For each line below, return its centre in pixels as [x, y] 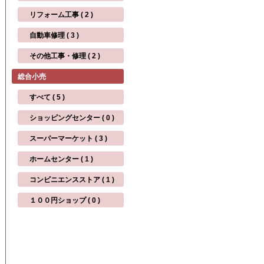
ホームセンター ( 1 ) [61, 159]
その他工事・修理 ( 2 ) [65, 56]
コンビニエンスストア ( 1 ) [72, 180]
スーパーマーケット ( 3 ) [68, 138]
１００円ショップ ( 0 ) [65, 200]
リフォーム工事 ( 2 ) [61, 15]
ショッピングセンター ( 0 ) [72, 118]
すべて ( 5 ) [47, 97]
